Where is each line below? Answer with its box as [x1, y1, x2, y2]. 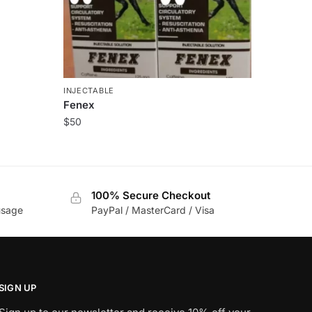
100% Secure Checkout [91, 188, 210, 202]
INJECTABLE [63, 85, 114, 95]
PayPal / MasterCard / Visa [91, 203, 214, 216]
